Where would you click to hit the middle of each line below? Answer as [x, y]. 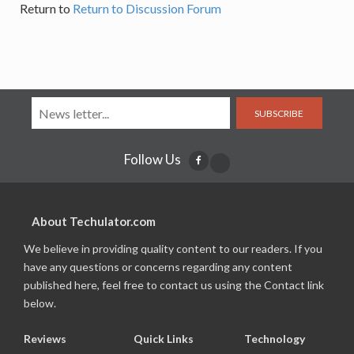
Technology [274, 339]
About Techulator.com [94, 222]
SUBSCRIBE [279, 113]
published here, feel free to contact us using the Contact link [174, 285]
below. [40, 303]
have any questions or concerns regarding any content [158, 267]
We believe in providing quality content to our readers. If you [173, 249]
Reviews [45, 339]
